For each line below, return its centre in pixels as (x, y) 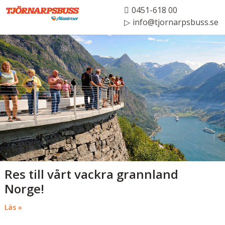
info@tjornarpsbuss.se (176, 22)
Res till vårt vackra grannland (91, 174)
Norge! (24, 188)
